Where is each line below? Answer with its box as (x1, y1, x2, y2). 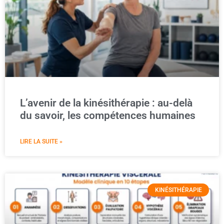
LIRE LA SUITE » (20, 138, 62, 145)
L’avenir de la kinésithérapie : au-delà (20, 97, 192, 109)
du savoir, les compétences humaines (20, 109, 195, 121)
